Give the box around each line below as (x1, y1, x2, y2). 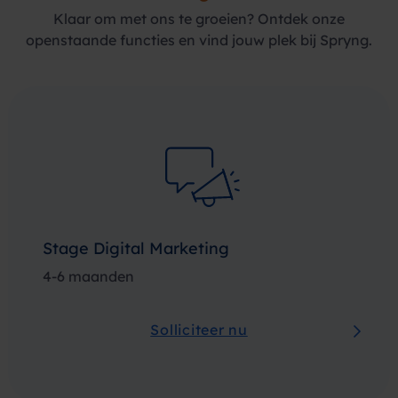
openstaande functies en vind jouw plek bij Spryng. (26, 31, 372, 49)
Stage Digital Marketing (43, 238, 229, 259)
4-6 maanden (43, 267, 134, 285)
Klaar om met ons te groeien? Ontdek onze (53, 10, 345, 28)
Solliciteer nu (150, 321, 248, 338)
